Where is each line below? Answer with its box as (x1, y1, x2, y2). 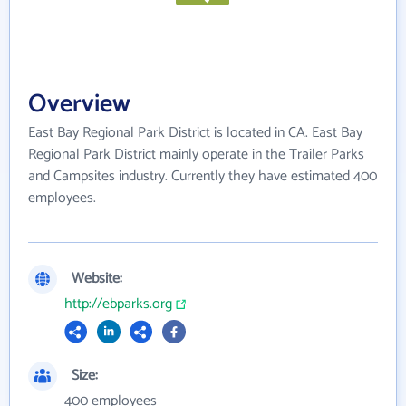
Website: (72, 266, 122, 291)
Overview (28, 83, 130, 125)
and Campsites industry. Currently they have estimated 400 (28, 164, 377, 188)
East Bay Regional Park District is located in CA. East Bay (28, 121, 362, 145)
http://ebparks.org (64, 292, 172, 316)
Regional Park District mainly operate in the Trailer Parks (28, 142, 364, 167)
